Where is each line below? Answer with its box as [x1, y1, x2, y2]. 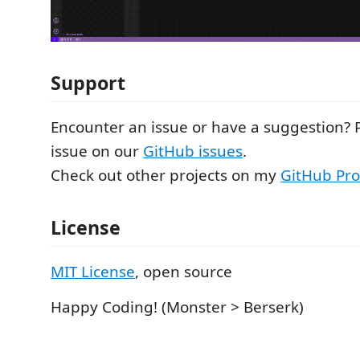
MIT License [51, 261, 135, 283]
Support [51, 69, 125, 96]
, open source [135, 261, 232, 283]
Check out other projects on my [51, 164, 280, 186]
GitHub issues [143, 140, 243, 162]
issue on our [51, 140, 143, 162]
